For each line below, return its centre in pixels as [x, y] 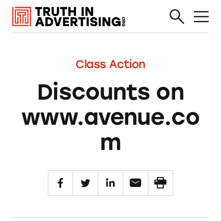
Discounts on [110, 92]
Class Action [110, 64]
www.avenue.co [110, 117]
